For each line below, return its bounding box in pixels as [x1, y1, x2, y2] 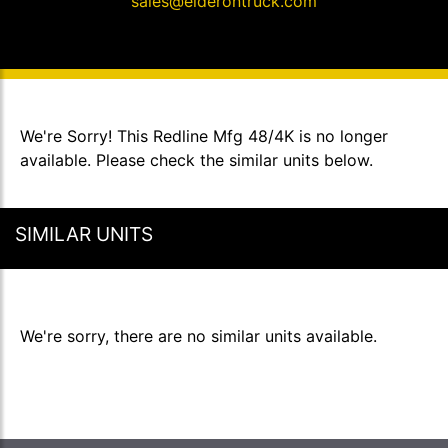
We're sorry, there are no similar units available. [20, 326, 377, 346]
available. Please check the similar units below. [20, 150, 373, 170]
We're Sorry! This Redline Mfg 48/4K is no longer [20, 126, 388, 146]
